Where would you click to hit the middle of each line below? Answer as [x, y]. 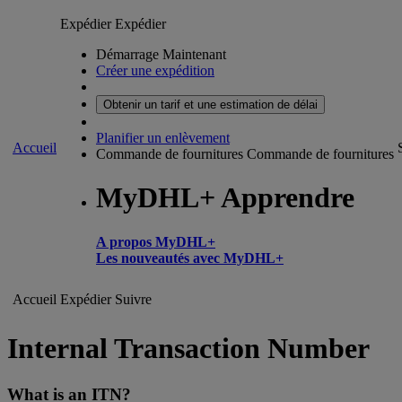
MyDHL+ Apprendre [225, 198]
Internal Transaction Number [188, 349]
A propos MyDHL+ [156, 241]
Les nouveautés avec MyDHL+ [190, 258]
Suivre [133, 299]
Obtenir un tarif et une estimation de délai [210, 105]
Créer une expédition [155, 70]
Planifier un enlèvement [163, 138]
